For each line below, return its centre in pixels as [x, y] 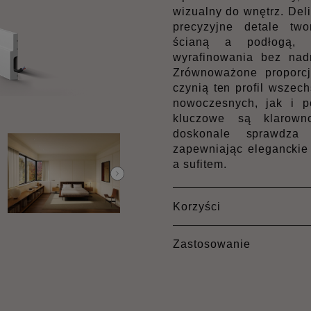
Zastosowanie [212, 244]
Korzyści [197, 207]
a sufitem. [200, 164]
